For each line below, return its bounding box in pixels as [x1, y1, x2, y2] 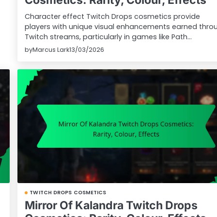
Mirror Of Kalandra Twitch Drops [25, 199, 198, 213]
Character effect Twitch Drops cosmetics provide [25, 11, 201, 21]
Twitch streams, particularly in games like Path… [25, 31, 192, 42]
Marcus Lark [32, 45, 70, 54]
